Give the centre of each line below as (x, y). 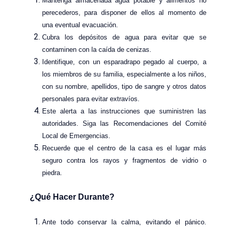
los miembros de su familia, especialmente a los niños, (124, 74)
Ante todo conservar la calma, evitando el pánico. (124, 222)
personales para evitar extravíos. (91, 99)
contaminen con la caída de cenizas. (97, 49)
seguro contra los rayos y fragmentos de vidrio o (124, 160)
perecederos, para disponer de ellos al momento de (124, 12)
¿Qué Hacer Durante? (72, 197)
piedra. (52, 172)
